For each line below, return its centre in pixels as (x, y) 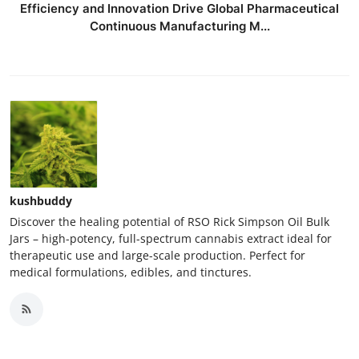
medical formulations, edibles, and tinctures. (131, 272)
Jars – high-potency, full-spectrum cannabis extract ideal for (171, 238)
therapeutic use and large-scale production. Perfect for (157, 255)
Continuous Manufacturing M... (179, 26)
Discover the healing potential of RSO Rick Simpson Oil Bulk (169, 221)
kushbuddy (41, 200)
